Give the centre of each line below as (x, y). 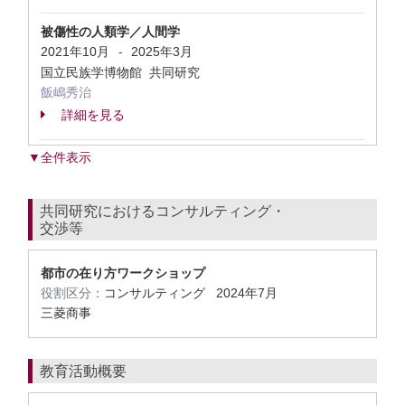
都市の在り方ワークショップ (123, 273)
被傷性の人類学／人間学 (110, 32)
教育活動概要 (83, 371)
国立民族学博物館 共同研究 (122, 72)
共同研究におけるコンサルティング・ (163, 211)
